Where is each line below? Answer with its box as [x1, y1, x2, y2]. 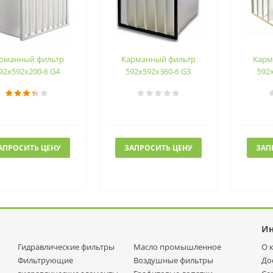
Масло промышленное [133, 241, 221, 252]
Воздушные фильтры [133, 255, 213, 266]
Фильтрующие [18, 255, 73, 266]
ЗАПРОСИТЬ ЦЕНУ [124, 143, 193, 153]
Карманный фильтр [121, 54, 196, 65]
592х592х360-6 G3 [126, 66, 191, 77]
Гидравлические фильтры [18, 241, 115, 252]
